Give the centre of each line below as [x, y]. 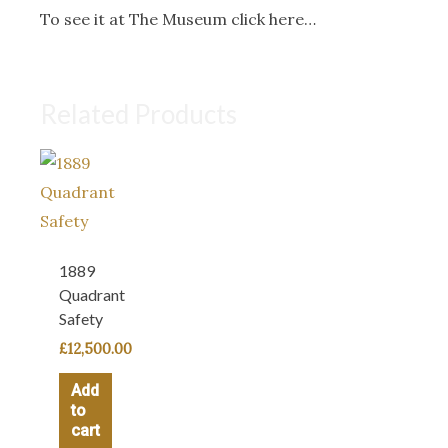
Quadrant [92, 294]
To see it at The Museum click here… [180, 18]
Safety [81, 318]
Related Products [138, 113]
